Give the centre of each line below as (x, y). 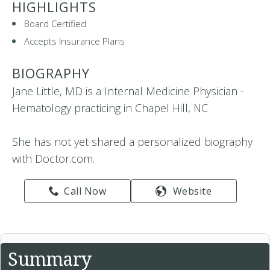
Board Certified (55, 24)
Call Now (85, 191)
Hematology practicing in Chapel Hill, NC (110, 108)
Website (192, 191)
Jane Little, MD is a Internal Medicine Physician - (128, 91)
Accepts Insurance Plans (74, 41)
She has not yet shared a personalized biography (132, 142)
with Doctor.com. (53, 159)
